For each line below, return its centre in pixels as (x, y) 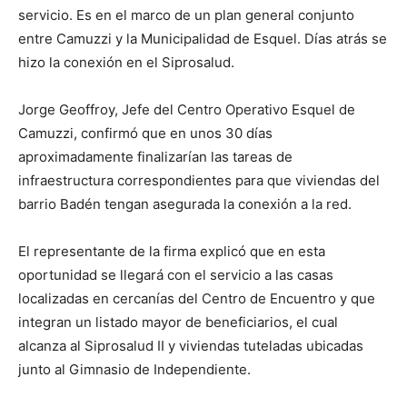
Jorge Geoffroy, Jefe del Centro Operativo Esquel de (187, 109)
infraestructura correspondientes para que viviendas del (199, 180)
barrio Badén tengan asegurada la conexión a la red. (185, 204)
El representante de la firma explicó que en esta (172, 251)
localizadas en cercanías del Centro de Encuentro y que (197, 298)
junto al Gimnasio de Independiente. (134, 369)
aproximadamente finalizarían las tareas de (155, 157)
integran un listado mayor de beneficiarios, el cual (178, 322)
